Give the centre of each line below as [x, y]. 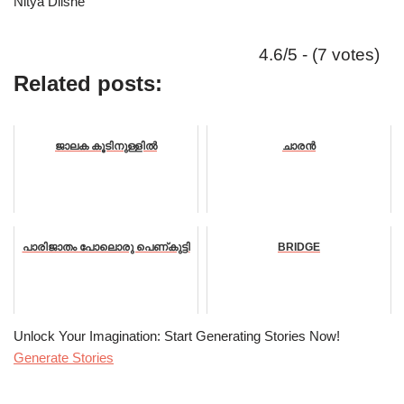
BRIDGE [299, 247]
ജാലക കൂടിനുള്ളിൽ [106, 146]
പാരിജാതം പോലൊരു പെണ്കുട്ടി [106, 247]
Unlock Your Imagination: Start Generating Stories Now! [177, 335]
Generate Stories [64, 357]
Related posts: [88, 83]
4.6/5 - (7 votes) [319, 54]
